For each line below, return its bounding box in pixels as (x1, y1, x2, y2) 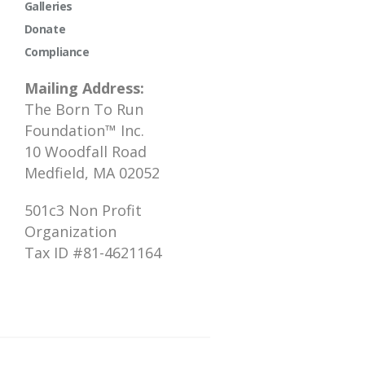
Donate (24, 20, 66, 37)
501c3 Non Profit (24, 200, 142, 220)
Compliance (24, 43, 90, 59)
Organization (24, 221, 117, 241)
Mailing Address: (24, 77, 144, 98)
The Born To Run (24, 99, 143, 119)
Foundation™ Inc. (24, 120, 144, 140)
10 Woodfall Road (24, 141, 147, 161)
